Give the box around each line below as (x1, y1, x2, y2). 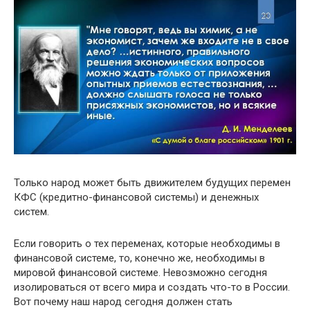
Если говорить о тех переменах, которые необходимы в (14, 237, 280, 250)
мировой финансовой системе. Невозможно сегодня (14, 266, 267, 279)
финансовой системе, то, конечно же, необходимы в (14, 251, 265, 264)
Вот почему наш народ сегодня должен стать (14, 295, 232, 308)
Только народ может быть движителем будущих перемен (14, 176, 291, 189)
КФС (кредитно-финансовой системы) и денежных (14, 190, 259, 203)
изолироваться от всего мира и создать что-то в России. (14, 280, 290, 293)
